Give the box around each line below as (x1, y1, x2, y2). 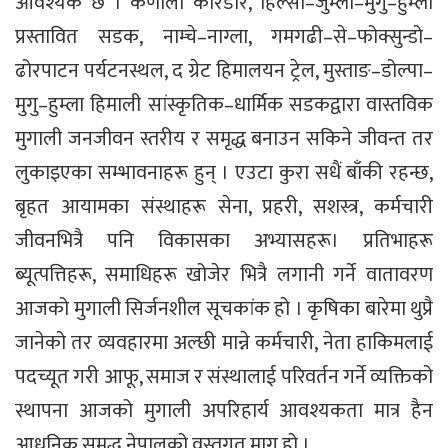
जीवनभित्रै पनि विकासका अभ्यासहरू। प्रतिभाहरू (15, 223, 433, 258)
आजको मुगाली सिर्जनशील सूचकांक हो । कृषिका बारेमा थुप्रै (15, 291, 433, 326)
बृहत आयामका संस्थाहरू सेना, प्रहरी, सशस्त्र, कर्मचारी (15, 189, 433, 224)
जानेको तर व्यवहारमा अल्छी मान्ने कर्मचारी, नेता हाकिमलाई (15, 325, 433, 360)
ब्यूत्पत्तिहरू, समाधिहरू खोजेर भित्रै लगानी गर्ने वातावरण (15, 257, 433, 292)
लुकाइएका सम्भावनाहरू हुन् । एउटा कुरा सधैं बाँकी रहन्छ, (15, 155, 433, 190)
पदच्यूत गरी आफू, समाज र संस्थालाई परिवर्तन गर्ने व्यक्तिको (15, 359, 433, 394)
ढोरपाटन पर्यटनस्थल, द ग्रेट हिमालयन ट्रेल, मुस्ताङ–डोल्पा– (15, 53, 433, 88)
